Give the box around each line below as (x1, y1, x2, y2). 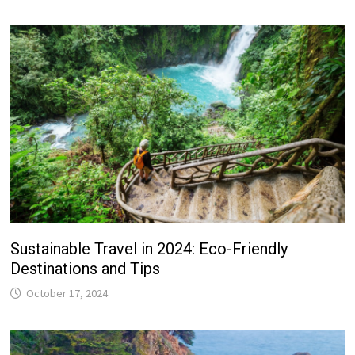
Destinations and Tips (10, 258, 161, 278)
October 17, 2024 (26, 285, 109, 300)
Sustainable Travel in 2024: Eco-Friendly (10, 239, 288, 258)
